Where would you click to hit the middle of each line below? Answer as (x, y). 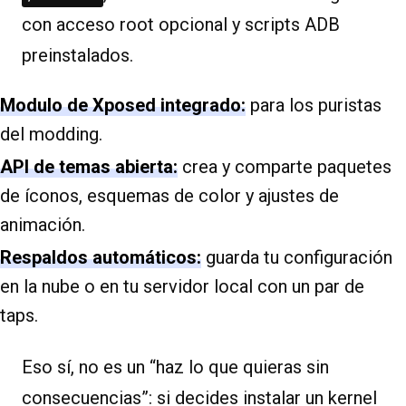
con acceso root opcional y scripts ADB (181, 24)
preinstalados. (77, 55)
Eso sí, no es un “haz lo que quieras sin (175, 367)
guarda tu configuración (297, 257)
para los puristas (314, 105)
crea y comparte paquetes (285, 167)
